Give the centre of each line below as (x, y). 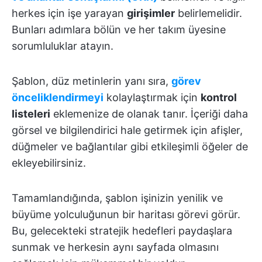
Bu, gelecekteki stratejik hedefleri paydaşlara (122, 230)
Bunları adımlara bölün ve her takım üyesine (119, 29)
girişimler (151, 13)
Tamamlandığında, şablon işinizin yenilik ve (117, 198)
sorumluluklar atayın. (63, 46)
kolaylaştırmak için (152, 97)
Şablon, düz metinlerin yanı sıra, (92, 81)
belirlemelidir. (208, 13)
